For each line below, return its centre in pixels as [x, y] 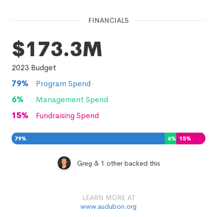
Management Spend [72, 100]
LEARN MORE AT [108, 198]
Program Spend [63, 84]
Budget [43, 68]
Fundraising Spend [67, 116]
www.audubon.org [108, 206]
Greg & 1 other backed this [118, 163]
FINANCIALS [108, 20]
